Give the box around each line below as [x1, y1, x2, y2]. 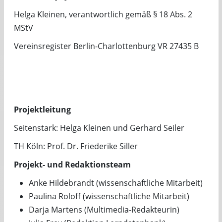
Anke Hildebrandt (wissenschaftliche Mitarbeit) [28, 177, 203, 188]
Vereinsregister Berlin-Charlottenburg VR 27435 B [13, 41, 199, 52]
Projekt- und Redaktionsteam [13, 159, 131, 170]
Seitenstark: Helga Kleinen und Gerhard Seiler [13, 122, 184, 133]
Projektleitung [13, 104, 71, 115]
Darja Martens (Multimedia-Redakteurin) [28, 204, 179, 215]
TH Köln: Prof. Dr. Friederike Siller [13, 141, 138, 152]
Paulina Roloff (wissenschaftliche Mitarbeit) [28, 191, 189, 202]
